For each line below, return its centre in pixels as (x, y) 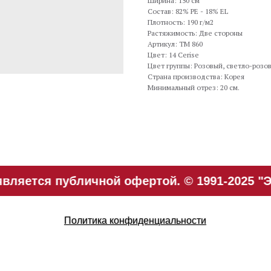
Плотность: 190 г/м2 (181, 22)
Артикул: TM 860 (175, 44)
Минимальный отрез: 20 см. (194, 87)
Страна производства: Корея (196, 77)
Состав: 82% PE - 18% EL (188, 11)
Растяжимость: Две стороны (195, 33)
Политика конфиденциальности (135, 220)
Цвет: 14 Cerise (173, 55)
